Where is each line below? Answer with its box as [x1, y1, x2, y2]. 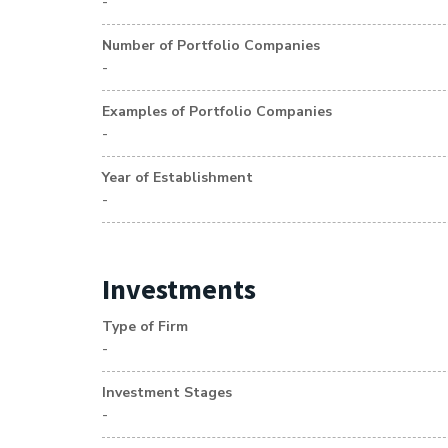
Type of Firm [102, 317, 188, 336]
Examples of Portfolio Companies [102, 102, 332, 121]
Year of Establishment [102, 168, 253, 187]
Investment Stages [102, 383, 232, 402]
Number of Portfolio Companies [102, 36, 320, 55]
